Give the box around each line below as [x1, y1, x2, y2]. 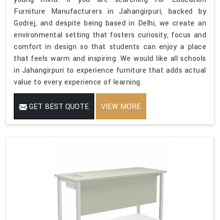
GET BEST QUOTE [27, 101, 89, 112]
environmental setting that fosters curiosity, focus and [14, 29, 206, 40]
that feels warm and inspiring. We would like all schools [14, 53, 206, 64]
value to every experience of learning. [14, 77, 142, 87]
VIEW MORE [101, 101, 141, 112]
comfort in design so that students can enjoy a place [14, 41, 206, 52]
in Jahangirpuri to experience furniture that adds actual [14, 65, 206, 76]
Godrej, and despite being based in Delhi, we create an [14, 18, 206, 28]
